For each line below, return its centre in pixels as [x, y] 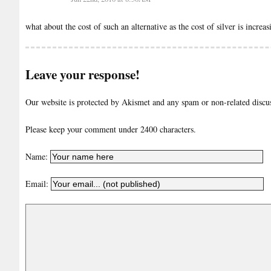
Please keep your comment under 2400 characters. [111, 129]
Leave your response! [83, 74]
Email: [38, 184]
